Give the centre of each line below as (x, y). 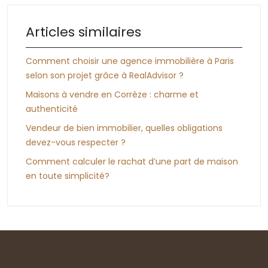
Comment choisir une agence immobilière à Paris (130, 61)
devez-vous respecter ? (76, 142)
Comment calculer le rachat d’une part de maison (132, 161)
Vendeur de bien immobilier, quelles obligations (124, 128)
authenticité (52, 109)
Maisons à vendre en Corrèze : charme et (112, 94)
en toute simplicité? (68, 176)
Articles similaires (83, 32)
